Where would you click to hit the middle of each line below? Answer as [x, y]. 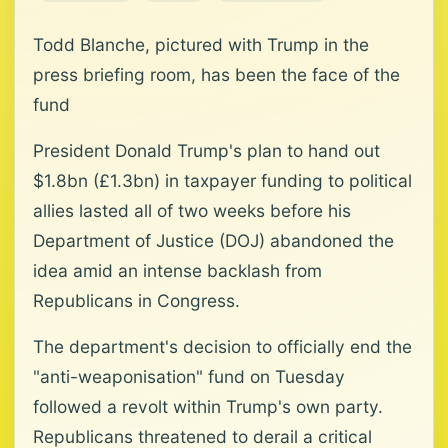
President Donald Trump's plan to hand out [206, 150]
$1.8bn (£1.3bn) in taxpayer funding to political [222, 180]
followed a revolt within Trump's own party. [208, 406]
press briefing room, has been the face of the [216, 74]
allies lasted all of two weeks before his [192, 210]
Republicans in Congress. [136, 300]
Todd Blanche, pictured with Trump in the [201, 44]
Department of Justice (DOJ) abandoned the [213, 240]
